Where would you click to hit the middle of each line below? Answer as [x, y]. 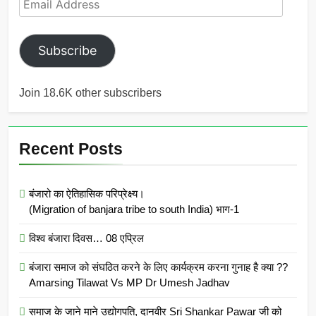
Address [39, 16]
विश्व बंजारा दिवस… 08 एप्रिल [86, 238]
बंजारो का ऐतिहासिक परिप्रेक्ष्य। [87, 193]
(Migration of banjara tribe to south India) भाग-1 [134, 209]
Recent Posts [71, 148]
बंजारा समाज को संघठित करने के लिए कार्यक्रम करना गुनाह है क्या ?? [158, 267]
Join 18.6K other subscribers [90, 92]
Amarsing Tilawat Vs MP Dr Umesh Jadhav [129, 282]
